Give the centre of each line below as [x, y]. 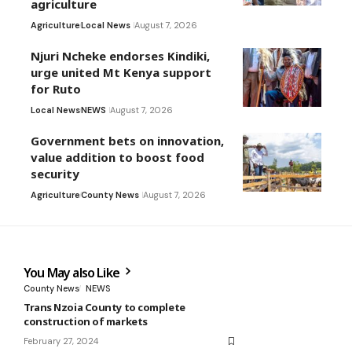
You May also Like [73, 273]
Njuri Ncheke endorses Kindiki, [120, 56]
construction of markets [86, 322]
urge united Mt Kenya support [121, 73]
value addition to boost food [117, 158]
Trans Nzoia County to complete [104, 308]
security [55, 174]
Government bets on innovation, [127, 141]
